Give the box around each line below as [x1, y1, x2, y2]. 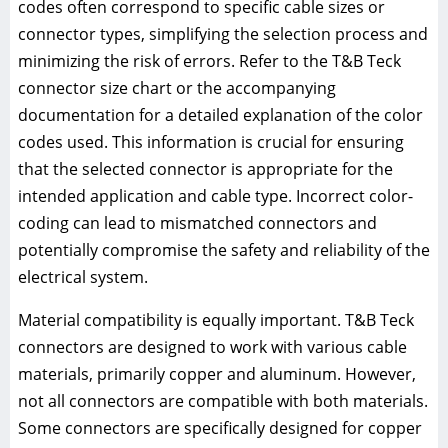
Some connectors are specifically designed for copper [18, 417, 422, 440]
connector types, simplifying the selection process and [18, 23, 428, 46]
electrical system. [18, 266, 148, 289]
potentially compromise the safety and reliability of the [18, 239, 430, 262]
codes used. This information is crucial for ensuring [18, 131, 404, 154]
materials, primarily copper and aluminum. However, [18, 363, 416, 386]
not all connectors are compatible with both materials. [18, 390, 428, 413]
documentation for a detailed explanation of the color [18, 104, 423, 127]
